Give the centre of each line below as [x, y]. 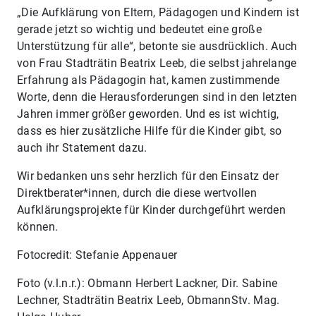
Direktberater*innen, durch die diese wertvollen [137, 193]
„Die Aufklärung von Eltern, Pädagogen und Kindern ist [158, 12]
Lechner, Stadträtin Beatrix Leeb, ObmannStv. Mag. [148, 300]
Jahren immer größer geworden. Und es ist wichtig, [148, 114]
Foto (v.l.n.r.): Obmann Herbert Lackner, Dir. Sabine [147, 283]
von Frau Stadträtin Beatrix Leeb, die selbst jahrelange [157, 63]
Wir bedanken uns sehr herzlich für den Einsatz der [148, 176]
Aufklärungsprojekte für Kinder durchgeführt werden [152, 210]
